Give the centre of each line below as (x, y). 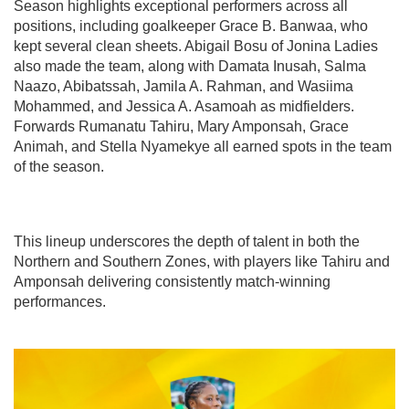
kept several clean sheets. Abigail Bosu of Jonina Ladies (196, 46)
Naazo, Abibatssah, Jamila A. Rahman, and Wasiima (184, 86)
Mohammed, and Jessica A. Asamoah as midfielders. (184, 106)
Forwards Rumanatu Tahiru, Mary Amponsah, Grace (181, 126)
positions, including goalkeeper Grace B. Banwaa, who (191, 26)
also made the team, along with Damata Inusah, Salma (190, 66)
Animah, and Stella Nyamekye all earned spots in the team (203, 147)
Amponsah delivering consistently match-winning (172, 282)
